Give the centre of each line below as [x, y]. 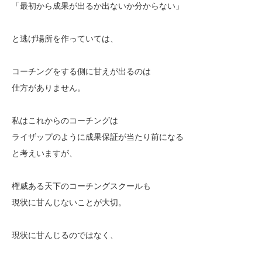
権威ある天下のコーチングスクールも [81, 186]
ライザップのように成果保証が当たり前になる [98, 137]
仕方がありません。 [49, 87]
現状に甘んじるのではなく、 [65, 235]
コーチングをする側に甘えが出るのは [81, 71]
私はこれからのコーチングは [65, 120]
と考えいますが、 [44, 153]
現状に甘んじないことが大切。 [69, 202]
